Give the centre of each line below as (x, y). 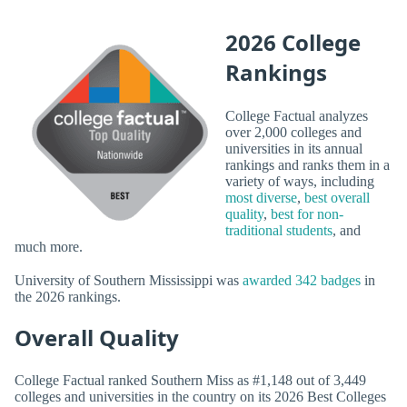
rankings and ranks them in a (308, 164)
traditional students (279, 230)
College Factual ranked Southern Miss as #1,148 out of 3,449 (190, 381)
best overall (337, 197)
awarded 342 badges (302, 280)
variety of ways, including (300, 181)
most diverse (261, 197)
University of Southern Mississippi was (129, 280)
